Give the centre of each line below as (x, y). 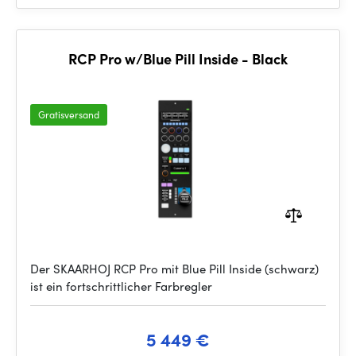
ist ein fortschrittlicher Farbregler (121, 286)
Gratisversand (69, 114)
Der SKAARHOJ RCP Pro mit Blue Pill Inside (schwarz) (174, 269)
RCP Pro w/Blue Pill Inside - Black (178, 58)
